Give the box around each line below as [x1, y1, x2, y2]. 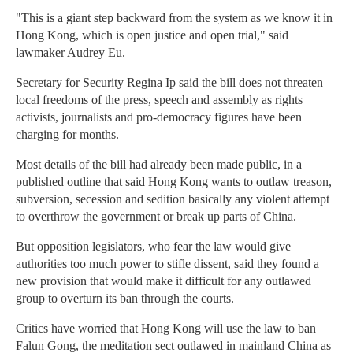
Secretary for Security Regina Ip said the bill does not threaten [16, 76, 323, 90]
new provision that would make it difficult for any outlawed [16, 274, 311, 288]
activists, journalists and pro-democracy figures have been [16, 110, 302, 124]
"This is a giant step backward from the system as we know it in [16, 11, 333, 25]
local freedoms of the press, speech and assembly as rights [16, 93, 303, 107]
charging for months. [16, 128, 119, 142]
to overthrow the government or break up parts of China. [16, 210, 296, 224]
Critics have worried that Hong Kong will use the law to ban [16, 321, 316, 336]
